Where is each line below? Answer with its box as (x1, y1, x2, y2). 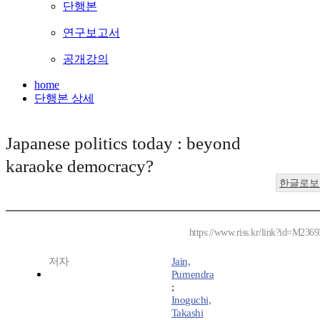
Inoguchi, (171, 294, 211, 306)
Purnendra (171, 269, 214, 281)
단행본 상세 (34, 92, 94, 105)
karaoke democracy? (6, 156, 154, 176)
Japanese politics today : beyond (6, 134, 241, 154)
